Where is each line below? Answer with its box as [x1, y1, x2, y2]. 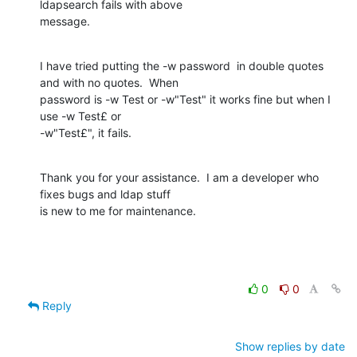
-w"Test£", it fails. [40, 125, 131, 139]
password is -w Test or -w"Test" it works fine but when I [40, 92, 331, 106]
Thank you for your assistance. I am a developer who [40, 170, 319, 184]
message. [40, 14, 90, 28]
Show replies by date [235, 339, 345, 353]
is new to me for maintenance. [40, 203, 196, 218]
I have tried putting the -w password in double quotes [40, 58, 324, 73]
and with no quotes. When [40, 75, 178, 89]
